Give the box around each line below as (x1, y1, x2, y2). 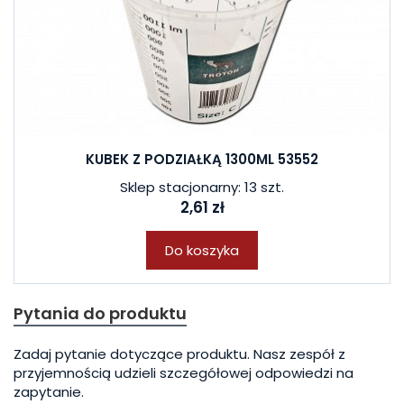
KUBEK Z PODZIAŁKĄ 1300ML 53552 (86, 150, 318, 169)
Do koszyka (165, 241, 239, 260)
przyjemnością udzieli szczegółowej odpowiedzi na (14, 363, 353, 382)
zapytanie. (14, 382, 84, 401)
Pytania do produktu (14, 302, 187, 325)
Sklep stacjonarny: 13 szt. (120, 178, 284, 197)
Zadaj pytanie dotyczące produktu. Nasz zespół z (14, 344, 345, 363)
